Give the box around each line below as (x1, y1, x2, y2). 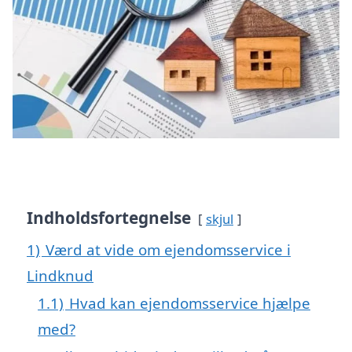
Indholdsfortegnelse (27, 206, 191, 229)
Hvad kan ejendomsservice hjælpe (69, 292, 310, 313)
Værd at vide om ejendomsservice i (46, 239, 291, 259)
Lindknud (27, 265, 93, 285)
